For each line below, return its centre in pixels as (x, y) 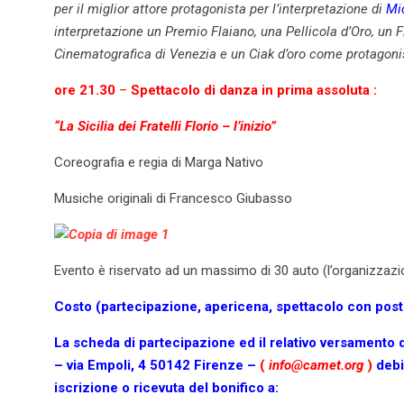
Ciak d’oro (277, 54)
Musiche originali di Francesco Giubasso (173, 198)
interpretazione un (110, 31)
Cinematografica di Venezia (135, 54)
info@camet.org (316, 365)
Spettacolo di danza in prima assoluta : (254, 90)
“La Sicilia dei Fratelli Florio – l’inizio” (165, 126)
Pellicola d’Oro (329, 31)
